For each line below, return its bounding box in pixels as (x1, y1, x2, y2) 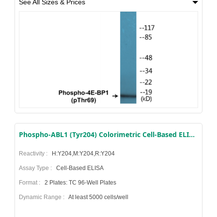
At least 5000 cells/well (67, 193, 128, 201)
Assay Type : (19, 164, 55, 171)
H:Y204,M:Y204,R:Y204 (50, 150, 115, 157)
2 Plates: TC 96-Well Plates (43, 179, 116, 186)
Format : (19, 179, 43, 186)
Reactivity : (19, 150, 50, 157)
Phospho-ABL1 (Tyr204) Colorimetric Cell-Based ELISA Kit (189, 129, 195, 139)
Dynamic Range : (19, 193, 67, 201)
